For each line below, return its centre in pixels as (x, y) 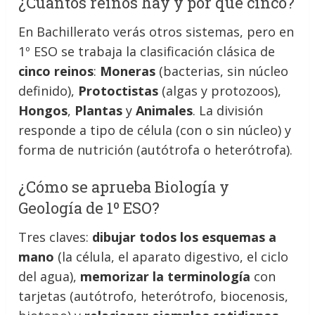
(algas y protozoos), (220, 90)
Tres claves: (56, 237)
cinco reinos (56, 71)
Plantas (99, 110)
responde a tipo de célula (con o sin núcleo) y (155, 130)
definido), (49, 90)
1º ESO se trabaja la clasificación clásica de (147, 51)
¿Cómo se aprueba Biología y (124, 186)
